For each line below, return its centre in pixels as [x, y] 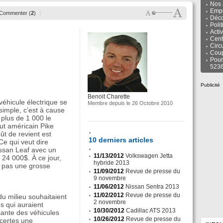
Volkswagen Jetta [149, 156]
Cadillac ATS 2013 [151, 211]
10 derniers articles [121, 140]
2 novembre [110, 202]
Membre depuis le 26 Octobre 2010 [130, 103]
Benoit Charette [109, 97]
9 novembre [110, 178]
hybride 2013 [111, 163]
